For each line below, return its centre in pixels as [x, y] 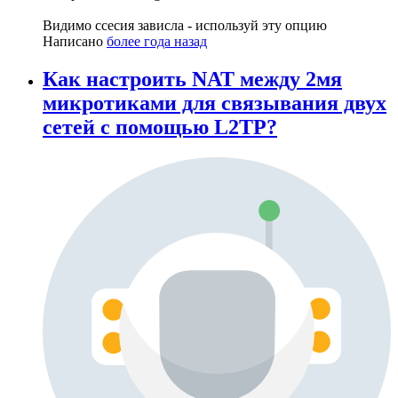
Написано [75, 41]
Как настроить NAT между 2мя [192, 79]
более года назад [157, 41]
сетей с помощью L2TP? [160, 127]
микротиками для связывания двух [215, 103]
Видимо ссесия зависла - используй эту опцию [185, 25]
